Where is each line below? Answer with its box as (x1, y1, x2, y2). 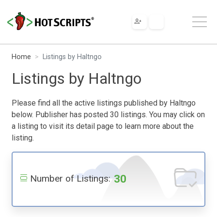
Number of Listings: (30, 172, 110, 184)
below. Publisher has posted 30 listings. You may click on (12, 109, 205, 119)
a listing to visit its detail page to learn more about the (12, 121, 194, 131)
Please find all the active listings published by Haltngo (12, 98, 196, 108)
